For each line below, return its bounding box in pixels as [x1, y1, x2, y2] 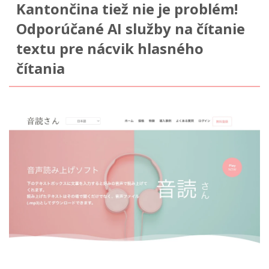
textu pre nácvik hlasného [16, 38, 204, 58]
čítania [16, 58, 65, 78]
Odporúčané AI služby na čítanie [16, 19, 245, 38]
